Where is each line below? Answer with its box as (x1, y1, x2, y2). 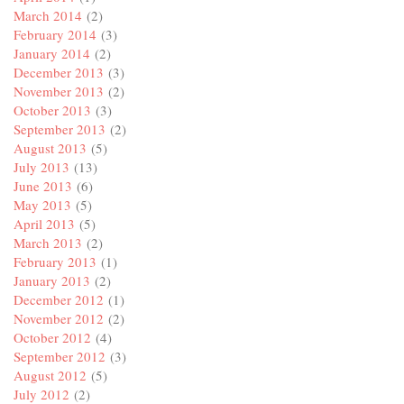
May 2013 (14, 196, 71, 215)
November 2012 (14, 309, 104, 328)
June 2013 (14, 177, 72, 196)
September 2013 (14, 120, 106, 139)
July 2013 (14, 158, 69, 177)
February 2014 (14, 25, 96, 44)
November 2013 (14, 82, 104, 101)
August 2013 (14, 139, 87, 158)
